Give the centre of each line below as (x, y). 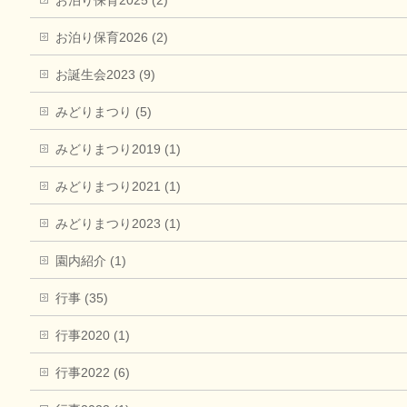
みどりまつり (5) (104, 111)
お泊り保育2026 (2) (112, 37)
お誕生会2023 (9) (106, 74)
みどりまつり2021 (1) (119, 186)
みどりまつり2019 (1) (119, 149)
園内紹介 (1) (91, 260)
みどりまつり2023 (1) (119, 223)
